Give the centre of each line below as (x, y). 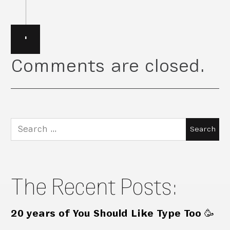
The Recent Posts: (95, 186)
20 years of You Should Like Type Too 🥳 (113, 214)
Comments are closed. (108, 66)
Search (28, 125)
